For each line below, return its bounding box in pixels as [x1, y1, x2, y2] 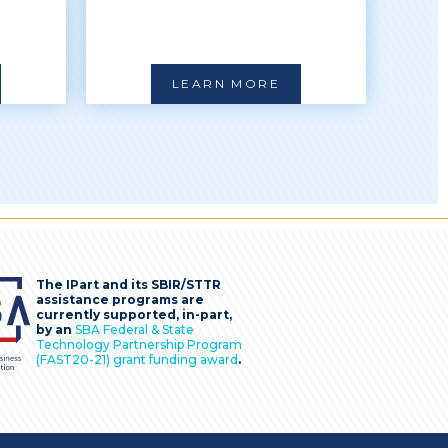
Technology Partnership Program [36, 337, 242, 352]
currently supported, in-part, [36, 307, 232, 322]
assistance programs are [36, 292, 204, 307]
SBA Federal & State [75, 322, 194, 337]
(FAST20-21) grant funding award [36, 352, 238, 367]
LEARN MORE [172, 76, 280, 91]
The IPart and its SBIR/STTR [36, 277, 221, 292]
